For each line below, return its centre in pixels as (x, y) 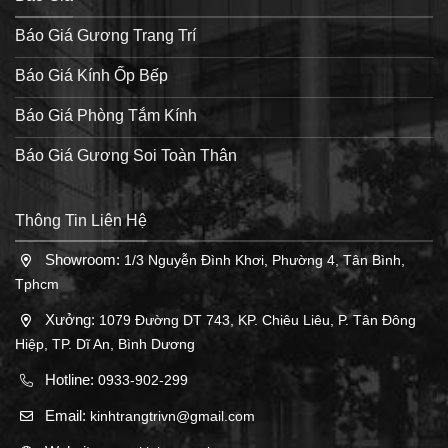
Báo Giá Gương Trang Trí (105, 35)
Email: (67, 416)
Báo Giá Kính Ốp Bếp (91, 75)
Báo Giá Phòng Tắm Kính (106, 115)
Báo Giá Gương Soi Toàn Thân (126, 155)
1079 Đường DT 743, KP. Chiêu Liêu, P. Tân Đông (257, 320)
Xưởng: (72, 320)
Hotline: (71, 380)
